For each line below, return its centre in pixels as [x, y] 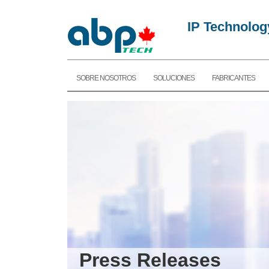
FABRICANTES [234, 78]
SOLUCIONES [174, 78]
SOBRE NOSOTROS [106, 78]
